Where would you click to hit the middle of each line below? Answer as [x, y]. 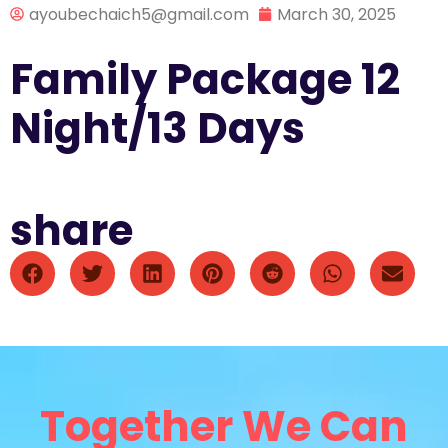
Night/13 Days [157, 128]
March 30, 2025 [336, 14]
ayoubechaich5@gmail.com [139, 14]
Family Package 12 [205, 79]
